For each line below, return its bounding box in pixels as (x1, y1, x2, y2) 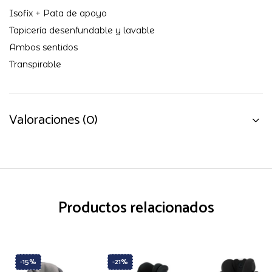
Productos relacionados (58, 195, 214, 221)
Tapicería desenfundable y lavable (9, 24, 155, 36)
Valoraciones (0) (9, 109, 98, 131)
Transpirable (9, 58, 61, 70)
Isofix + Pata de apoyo (9, 7, 107, 19)
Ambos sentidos (9, 41, 78, 53)
